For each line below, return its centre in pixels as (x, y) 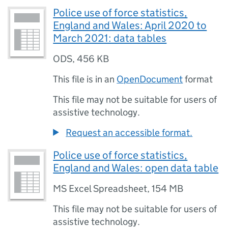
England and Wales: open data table (136, 168)
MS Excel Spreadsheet (100, 189)
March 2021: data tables (110, 38)
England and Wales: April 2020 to (130, 25)
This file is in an (85, 79)
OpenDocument (150, 79)
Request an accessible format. (129, 133)
